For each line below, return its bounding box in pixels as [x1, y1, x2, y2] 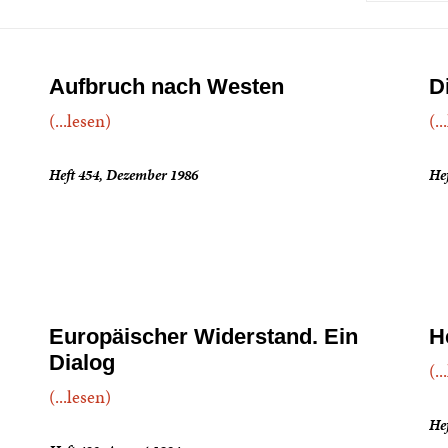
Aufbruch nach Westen [49, 74, 285, 99]
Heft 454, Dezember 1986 [49, 165, 199, 185]
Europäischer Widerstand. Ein [49, 324, 359, 349]
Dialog [49, 350, 116, 375]
